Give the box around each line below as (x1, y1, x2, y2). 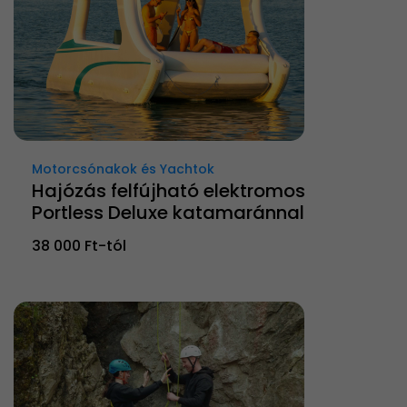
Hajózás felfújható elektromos (32, 178, 305, 204)
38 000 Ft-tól (32, 235, 126, 257)
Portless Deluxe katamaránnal (32, 200, 304, 226)
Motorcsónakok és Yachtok (32, 160, 214, 179)
